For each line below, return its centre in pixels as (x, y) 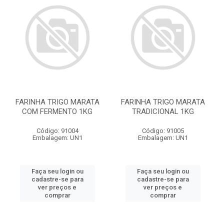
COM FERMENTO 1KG (57, 111)
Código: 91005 (163, 131)
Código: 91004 (57, 131)
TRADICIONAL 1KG (163, 111)
